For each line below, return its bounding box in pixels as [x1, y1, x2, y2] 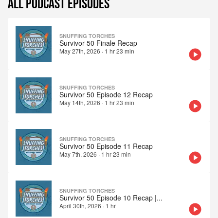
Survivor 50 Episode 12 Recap [59, 90, 153, 100]
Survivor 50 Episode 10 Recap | [59, 193, 157, 203]
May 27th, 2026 [59, 47, 100, 55]
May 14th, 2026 [59, 98, 100, 107]
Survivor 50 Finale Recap [59, 38, 137, 48]
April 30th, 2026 [59, 201, 101, 210]
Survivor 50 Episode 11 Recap [59, 141, 153, 151]
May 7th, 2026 [59, 150, 97, 159]
